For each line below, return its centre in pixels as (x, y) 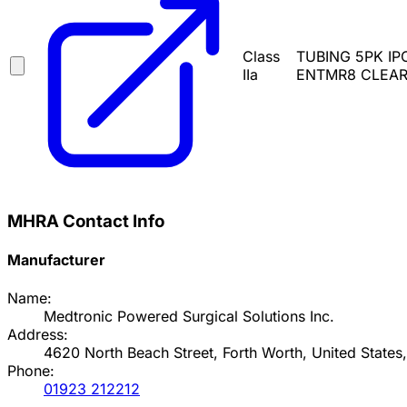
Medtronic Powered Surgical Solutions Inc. (189, 316)
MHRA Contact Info (86, 222)
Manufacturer (56, 260)
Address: (38, 334)
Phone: (31, 370)
